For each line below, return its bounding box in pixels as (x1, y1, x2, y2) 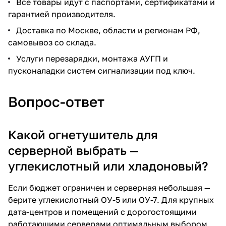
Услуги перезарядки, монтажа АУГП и (16, 53, 168, 64)
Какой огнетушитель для (8, 127, 158, 142)
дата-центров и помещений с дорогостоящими (8, 206, 197, 217)
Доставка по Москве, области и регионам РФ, (16, 25, 200, 35)
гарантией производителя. (8, 9, 116, 19)
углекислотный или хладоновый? (8, 158, 208, 173)
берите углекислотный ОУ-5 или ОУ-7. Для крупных (8, 194, 214, 205)
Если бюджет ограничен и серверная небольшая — (8, 182, 210, 193)
